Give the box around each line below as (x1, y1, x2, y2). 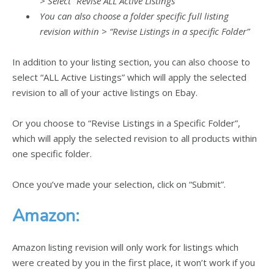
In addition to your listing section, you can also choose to (12, 56, 250, 68)
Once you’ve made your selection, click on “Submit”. (12, 178, 226, 191)
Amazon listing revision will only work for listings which (12, 241, 239, 254)
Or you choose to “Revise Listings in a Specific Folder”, (12, 117, 240, 130)
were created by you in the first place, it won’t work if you (12, 256, 255, 269)
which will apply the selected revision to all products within (12, 132, 257, 145)
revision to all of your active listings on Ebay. (12, 86, 198, 99)
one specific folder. (12, 147, 92, 160)
